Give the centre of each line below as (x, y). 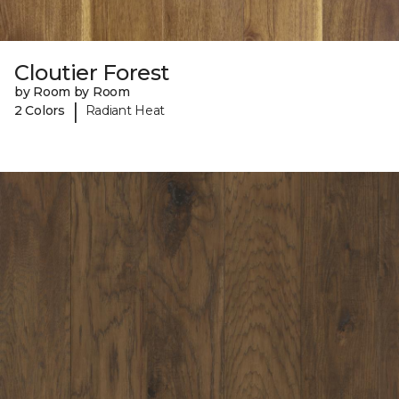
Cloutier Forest (92, 72)
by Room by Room (72, 91)
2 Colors (40, 111)
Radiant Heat (125, 111)
